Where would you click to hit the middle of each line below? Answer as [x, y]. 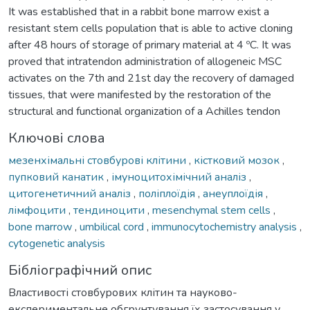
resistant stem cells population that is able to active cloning [151, 28]
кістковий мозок [238, 160]
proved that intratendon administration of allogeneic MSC [145, 61]
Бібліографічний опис [80, 270]
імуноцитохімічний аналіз [180, 177]
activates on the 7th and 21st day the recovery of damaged [151, 78]
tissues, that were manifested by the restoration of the [140, 94]
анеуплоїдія [234, 193]
